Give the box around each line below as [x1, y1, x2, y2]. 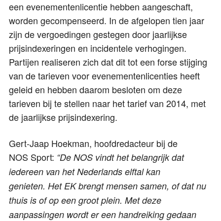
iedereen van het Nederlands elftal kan [9, 165, 160, 178]
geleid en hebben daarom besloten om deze [9, 82, 182, 96]
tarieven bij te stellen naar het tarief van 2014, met [9, 96, 206, 110]
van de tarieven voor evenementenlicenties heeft [9, 69, 200, 82]
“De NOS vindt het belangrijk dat [57, 150, 184, 163]
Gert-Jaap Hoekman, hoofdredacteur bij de [9, 136, 178, 149]
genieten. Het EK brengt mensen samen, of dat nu [9, 179, 206, 192]
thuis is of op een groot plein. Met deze [9, 193, 161, 206]
